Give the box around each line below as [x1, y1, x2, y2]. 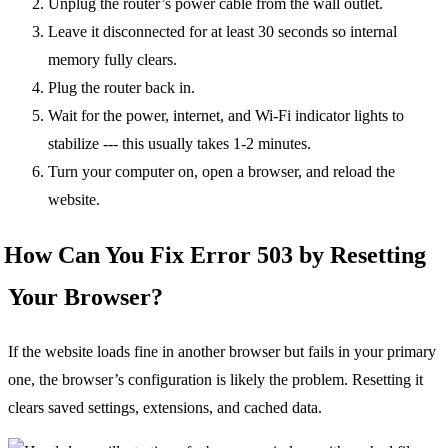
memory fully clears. [48, 50, 177, 68]
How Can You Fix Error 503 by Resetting [4, 241, 426, 268]
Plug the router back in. [48, 78, 195, 96]
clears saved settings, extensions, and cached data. [8, 398, 322, 416]
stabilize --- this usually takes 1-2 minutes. [48, 134, 311, 152]
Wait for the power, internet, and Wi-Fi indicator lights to [48, 106, 404, 124]
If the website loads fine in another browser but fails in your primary [8, 342, 436, 360]
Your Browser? [8, 283, 163, 310]
